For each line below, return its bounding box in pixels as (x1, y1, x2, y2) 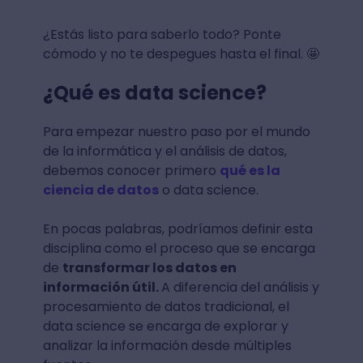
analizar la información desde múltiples (42, 336, 292, 355)
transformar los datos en (62, 258, 237, 277)
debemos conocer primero (42, 161, 220, 180)
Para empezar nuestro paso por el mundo (42, 122, 310, 141)
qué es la (219, 161, 280, 180)
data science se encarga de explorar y (42, 317, 288, 335)
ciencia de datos (42, 181, 159, 199)
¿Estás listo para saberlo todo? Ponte (42, 25, 281, 44)
